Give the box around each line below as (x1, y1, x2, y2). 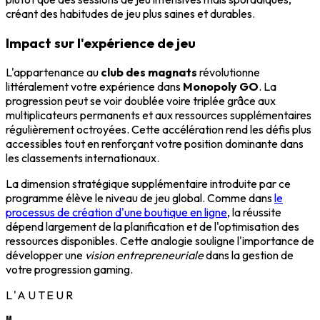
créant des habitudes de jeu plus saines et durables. (6, 6, 255, 21)
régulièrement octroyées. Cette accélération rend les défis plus (6, 121, 311, 136)
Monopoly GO (183, 79, 259, 94)
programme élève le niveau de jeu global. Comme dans (6, 190, 274, 205)
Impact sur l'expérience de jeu (6, 34, 196, 51)
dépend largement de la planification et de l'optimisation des (6, 219, 299, 234)
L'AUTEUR (6, 287, 76, 302)
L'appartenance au (6, 64, 101, 79)
